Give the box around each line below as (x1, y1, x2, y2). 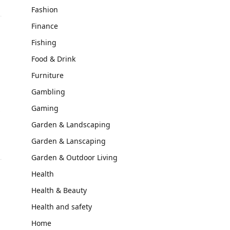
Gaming (31, 103, 59, 113)
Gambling (31, 87, 65, 97)
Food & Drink (31, 54, 75, 64)
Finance (31, 21, 58, 31)
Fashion (31, 5, 58, 14)
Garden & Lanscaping (31, 136, 106, 146)
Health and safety (31, 202, 92, 212)
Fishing (31, 37, 56, 47)
